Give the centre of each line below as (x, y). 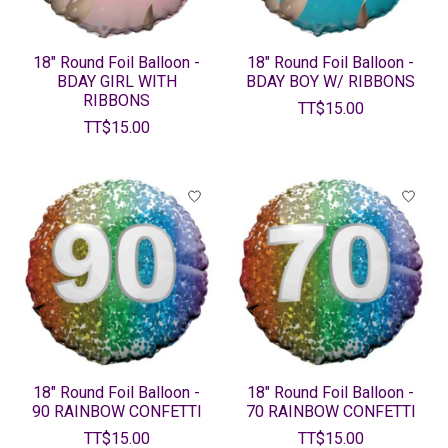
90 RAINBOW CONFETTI (117, 412)
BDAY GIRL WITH (116, 82)
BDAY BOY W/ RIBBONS (331, 82)
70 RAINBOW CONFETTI (330, 412)
